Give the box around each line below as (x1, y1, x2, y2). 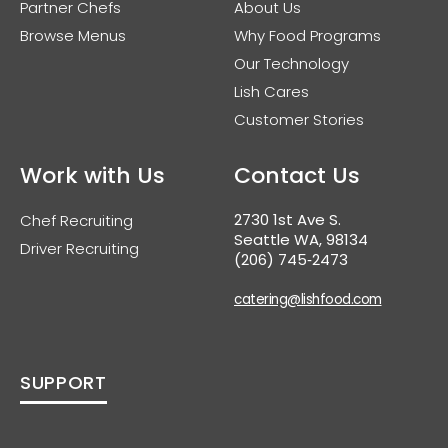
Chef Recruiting (20, 210, 133, 232)
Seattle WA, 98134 (234, 229, 368, 251)
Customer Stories (234, 109, 364, 131)
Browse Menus (20, 25, 126, 47)
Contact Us (234, 160, 360, 192)
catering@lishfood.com (234, 290, 382, 310)
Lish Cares (234, 81, 309, 103)
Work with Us (20, 160, 165, 192)
